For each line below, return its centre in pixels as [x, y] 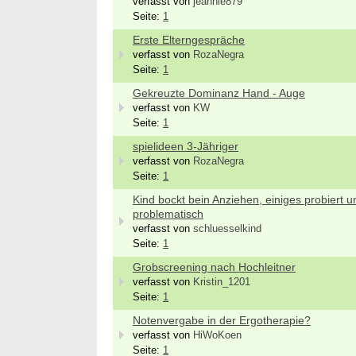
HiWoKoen [217, 335]
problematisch [168, 214]
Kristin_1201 [222, 282]
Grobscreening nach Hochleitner [214, 267]
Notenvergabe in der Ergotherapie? [222, 320]
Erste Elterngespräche [189, 40]
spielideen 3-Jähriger [186, 146]
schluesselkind [227, 229]
